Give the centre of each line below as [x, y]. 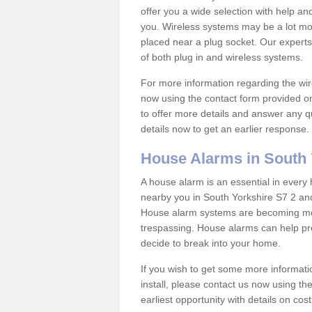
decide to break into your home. [212, 243]
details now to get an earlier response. [225, 129]
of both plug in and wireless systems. [223, 57]
